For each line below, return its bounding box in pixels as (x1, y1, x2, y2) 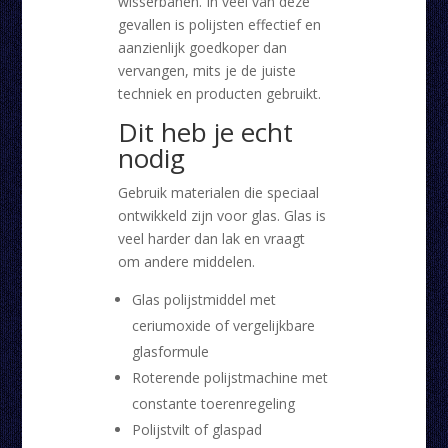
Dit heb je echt (117, 114, 293, 151)
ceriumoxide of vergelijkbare (131, 316, 315, 336)
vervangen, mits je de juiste (117, 61, 296, 81)
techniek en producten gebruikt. (117, 84, 321, 104)
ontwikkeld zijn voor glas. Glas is (117, 206, 326, 226)
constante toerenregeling (131, 394, 295, 414)
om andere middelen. (117, 252, 255, 272)
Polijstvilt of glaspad (131, 420, 262, 440)
